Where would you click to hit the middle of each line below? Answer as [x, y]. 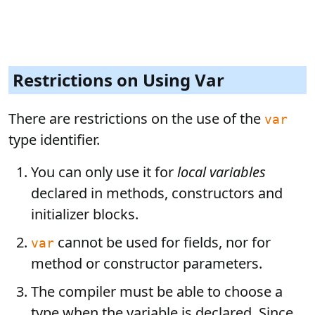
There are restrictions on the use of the [136, 118]
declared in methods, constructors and [157, 193]
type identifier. [54, 140]
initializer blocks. [85, 214]
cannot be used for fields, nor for [162, 242]
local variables [221, 172]
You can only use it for [104, 172]
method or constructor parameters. [147, 263]
